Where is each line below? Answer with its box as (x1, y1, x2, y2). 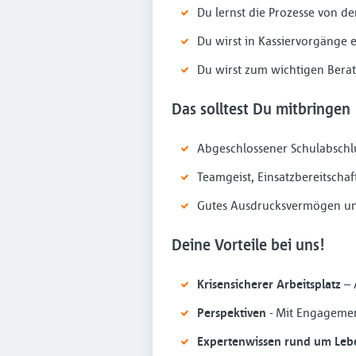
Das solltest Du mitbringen (172, 99, 350, 118)
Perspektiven (197, 304, 266, 320)
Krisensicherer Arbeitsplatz (197, 276, 341, 292)
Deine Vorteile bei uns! (172, 234, 324, 254)
